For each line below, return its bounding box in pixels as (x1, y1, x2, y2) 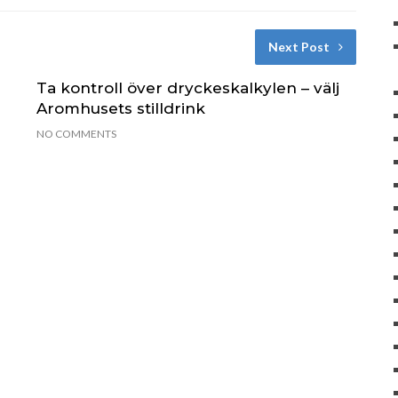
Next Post (267, 38, 330, 54)
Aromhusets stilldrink (36, 99, 205, 117)
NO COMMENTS (36, 126, 116, 140)
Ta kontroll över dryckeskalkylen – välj (36, 78, 339, 97)
